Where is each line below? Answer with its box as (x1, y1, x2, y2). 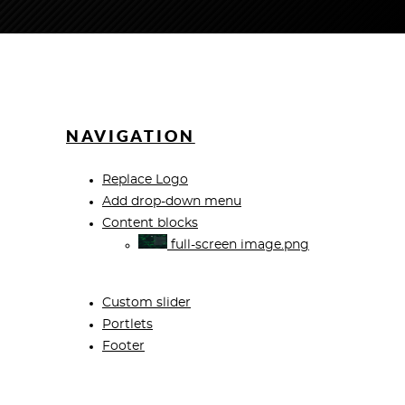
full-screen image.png (167, 239, 309, 252)
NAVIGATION (66, 127, 195, 146)
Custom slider (102, 297, 191, 310)
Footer (102, 340, 145, 353)
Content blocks (102, 217, 198, 231)
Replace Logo (102, 174, 188, 187)
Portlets (102, 318, 153, 332)
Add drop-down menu (102, 195, 241, 209)
